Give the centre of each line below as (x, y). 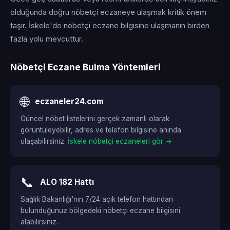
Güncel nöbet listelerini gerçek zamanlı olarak (95, 119)
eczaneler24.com (69, 101)
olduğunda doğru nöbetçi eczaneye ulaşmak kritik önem (108, 12)
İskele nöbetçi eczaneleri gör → (120, 141)
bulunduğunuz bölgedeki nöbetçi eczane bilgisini (100, 210)
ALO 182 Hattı (67, 182)
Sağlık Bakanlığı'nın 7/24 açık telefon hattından (97, 199)
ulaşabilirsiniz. (44, 141)
